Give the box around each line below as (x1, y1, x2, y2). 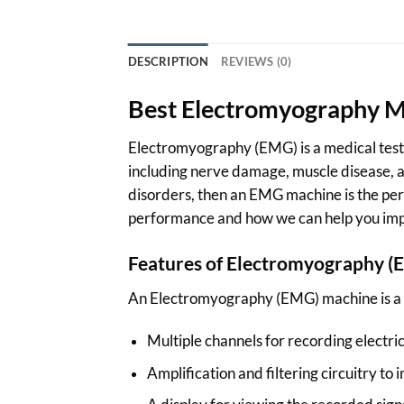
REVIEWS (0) (220, 53, 292, 69)
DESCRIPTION (128, 53, 208, 69)
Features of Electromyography (128, 252, 388, 275)
